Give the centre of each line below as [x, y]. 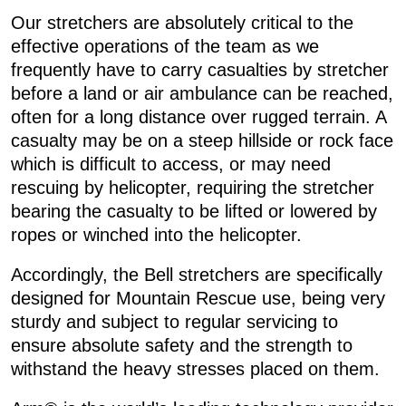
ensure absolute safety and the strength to [181, 345]
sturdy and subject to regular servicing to [174, 321]
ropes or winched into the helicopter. [156, 234]
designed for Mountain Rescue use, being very [198, 298]
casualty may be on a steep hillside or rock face [202, 140]
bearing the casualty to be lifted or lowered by [193, 211]
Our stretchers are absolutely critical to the [182, 22]
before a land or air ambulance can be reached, [202, 93]
